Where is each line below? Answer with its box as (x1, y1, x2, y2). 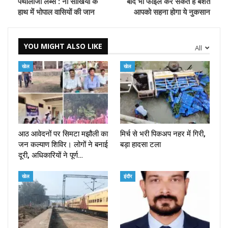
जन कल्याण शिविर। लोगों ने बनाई (18, 140, 108, 150)
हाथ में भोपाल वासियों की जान (18, 6, 95, 17)
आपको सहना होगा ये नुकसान (134, 6, 210, 17)
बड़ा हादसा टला (120, 140, 161, 150)
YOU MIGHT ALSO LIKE (24, 41, 102, 51)
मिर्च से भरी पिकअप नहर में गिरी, (120, 129, 206, 139)
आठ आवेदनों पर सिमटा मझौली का (18, 129, 108, 139)
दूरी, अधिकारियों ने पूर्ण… (18, 151, 83, 160)
